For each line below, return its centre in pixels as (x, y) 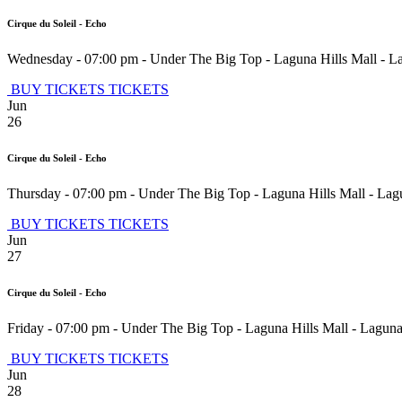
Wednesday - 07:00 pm (73, 59)
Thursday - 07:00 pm (67, 194)
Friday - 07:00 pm (58, 328)
